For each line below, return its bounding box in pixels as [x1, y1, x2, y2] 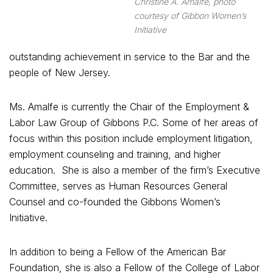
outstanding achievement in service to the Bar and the [9, 50, 250, 63]
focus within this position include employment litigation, [9, 132, 253, 144]
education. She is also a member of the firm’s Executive [9, 163, 260, 176]
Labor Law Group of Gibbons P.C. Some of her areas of [9, 116, 258, 129]
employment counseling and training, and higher [9, 147, 221, 160]
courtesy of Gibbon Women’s [134, 10, 246, 21]
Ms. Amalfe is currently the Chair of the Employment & [9, 100, 249, 113]
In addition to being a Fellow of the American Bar [9, 245, 226, 258]
